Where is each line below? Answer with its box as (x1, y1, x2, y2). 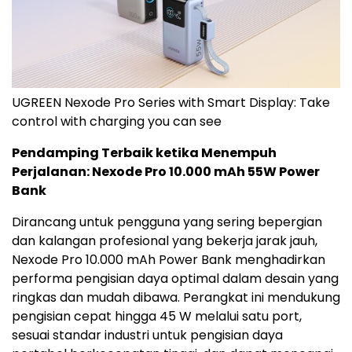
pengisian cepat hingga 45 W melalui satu (12, 307, 272, 326)
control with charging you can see (12, 112, 222, 131)
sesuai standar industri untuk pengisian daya (12, 326, 283, 345)
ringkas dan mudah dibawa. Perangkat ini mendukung (12, 288, 340, 307)
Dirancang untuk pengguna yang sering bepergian (12, 213, 322, 232)
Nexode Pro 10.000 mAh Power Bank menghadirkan (12, 251, 325, 269)
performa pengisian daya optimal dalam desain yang (12, 269, 339, 288)
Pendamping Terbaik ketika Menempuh (12, 144, 277, 163)
